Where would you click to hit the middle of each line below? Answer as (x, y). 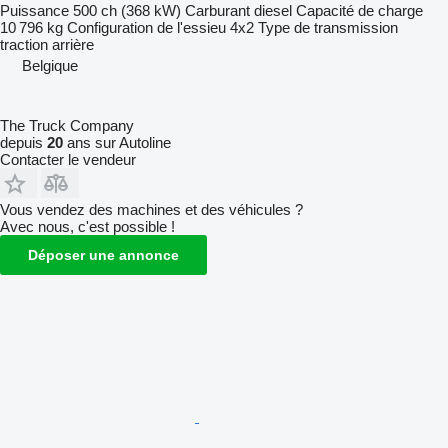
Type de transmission (328, 27)
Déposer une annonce (103, 254)
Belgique (50, 65)
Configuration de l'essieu (146, 27)
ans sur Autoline (117, 142)
